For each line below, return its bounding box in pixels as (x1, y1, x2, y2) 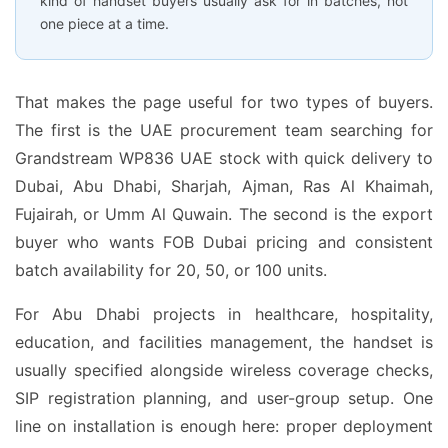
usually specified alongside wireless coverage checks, (15, 360, 433, 380)
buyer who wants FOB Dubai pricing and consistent (15, 232, 433, 252)
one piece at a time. (40, 15, 169, 32)
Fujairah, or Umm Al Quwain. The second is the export (15, 204, 433, 224)
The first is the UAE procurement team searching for (15, 120, 433, 140)
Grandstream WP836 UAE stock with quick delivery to (15, 148, 433, 168)
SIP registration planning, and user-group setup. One (15, 388, 433, 408)
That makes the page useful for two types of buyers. (15, 92, 433, 112)
